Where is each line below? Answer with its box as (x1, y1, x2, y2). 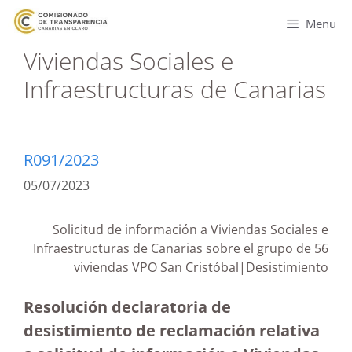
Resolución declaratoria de (24, 296, 231, 317)
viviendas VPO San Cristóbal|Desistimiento (74, 258, 328, 276)
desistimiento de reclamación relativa (24, 320, 320, 341)
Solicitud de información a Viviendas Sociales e (53, 221, 328, 238)
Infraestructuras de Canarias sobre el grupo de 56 (33, 240, 328, 257)
